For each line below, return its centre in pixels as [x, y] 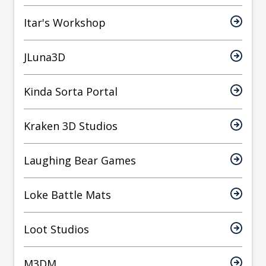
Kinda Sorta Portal [71, 92]
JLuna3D [45, 57]
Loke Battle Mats [67, 195]
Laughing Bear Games [80, 161]
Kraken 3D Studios [71, 126]
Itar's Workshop [65, 23]
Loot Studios [56, 229]
